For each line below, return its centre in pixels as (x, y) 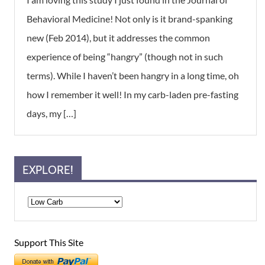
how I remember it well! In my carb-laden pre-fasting (132, 94)
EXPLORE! (48, 170)
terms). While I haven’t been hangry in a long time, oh (133, 75)
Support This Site (49, 243)
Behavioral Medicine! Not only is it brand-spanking (130, 19)
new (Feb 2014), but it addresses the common (118, 38)
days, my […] (51, 113)
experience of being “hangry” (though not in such (125, 56)
